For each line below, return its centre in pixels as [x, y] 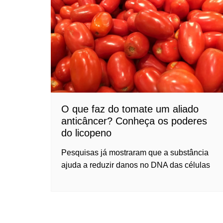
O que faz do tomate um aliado [130, 109]
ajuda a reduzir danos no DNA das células [136, 165]
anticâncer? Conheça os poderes [134, 121]
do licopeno [86, 133]
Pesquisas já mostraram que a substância [135, 153]
